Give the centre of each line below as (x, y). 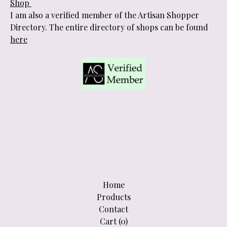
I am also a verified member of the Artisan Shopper (105, 15)
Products (113, 197)
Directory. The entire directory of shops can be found (109, 27)
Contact (113, 209)
